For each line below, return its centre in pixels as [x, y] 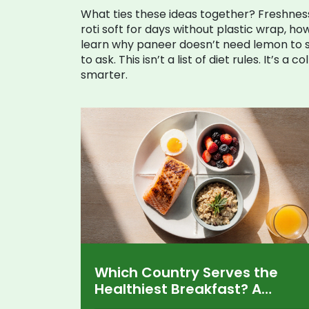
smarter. [104, 75]
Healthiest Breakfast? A [178, 289]
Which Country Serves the [186, 272]
